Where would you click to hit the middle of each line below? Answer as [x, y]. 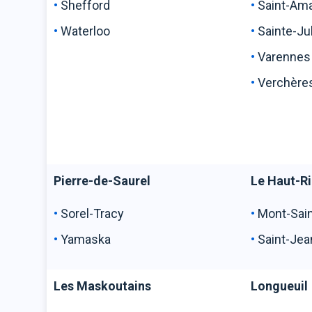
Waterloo [86, 31]
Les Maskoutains [103, 286]
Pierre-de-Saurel [102, 181]
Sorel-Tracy [93, 213]
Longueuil [280, 286]
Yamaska [86, 239]
